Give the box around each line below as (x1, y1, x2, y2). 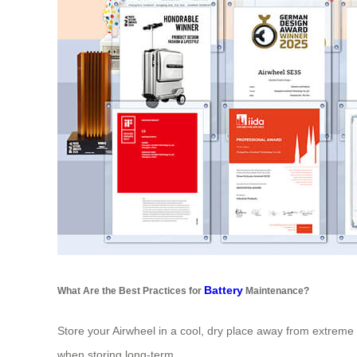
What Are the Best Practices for (57, 285, 204, 296)
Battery (204, 284, 243, 297)
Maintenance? (243, 285, 309, 296)
